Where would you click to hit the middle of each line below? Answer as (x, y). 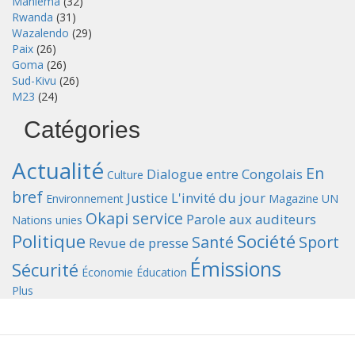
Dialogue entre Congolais (225, 174)
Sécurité (45, 270)
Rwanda (32, 17)
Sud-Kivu (34, 81)
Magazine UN (303, 199)
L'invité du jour (218, 198)
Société (266, 242)
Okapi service (134, 219)
